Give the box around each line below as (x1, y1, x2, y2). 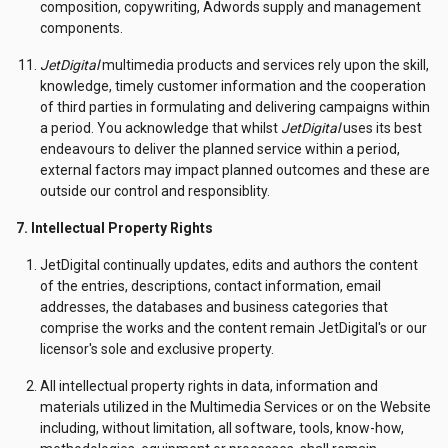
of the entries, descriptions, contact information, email (40, 278, 381, 294)
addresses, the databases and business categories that (40, 299, 388, 315)
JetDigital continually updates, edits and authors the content (40, 257, 418, 273)
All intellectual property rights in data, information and (40, 378, 378, 394)
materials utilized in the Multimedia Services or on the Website (40, 399, 431, 415)
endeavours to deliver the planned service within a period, (40, 141, 400, 157)
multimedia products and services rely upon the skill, (102, 57, 429, 73)
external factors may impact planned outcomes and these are (40, 162, 430, 178)
